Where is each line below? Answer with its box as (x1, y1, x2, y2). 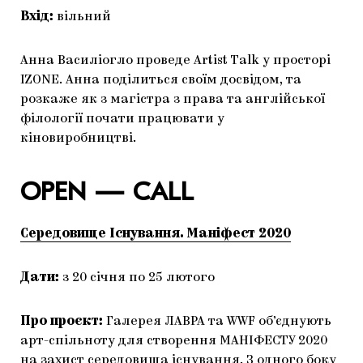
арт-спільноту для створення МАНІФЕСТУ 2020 (20, 335, 327, 348)
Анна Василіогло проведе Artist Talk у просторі (20, 54, 331, 68)
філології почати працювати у (20, 113, 224, 126)
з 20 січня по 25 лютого (59, 271, 215, 285)
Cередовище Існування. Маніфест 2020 (20, 228, 291, 241)
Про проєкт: (20, 315, 106, 329)
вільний (53, 11, 111, 24)
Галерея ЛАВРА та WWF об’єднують (106, 315, 331, 329)
